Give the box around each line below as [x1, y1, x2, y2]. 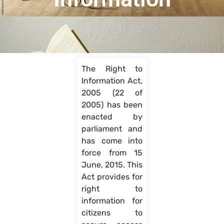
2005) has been [81, 100, 143, 110]
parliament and [81, 124, 143, 134]
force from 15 [81, 148, 143, 158]
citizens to [81, 208, 143, 218]
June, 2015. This [81, 160, 143, 170]
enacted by [81, 112, 143, 122]
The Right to [81, 64, 143, 74]
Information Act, [81, 76, 143, 86]
